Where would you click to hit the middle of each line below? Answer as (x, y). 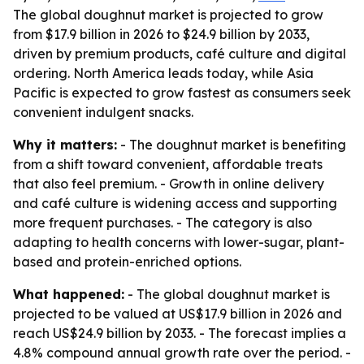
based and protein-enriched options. (127, 262)
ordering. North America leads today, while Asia (163, 73)
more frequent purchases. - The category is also (162, 223)
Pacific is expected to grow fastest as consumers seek (182, 93)
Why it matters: (65, 145)
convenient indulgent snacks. (103, 112)
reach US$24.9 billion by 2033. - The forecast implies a (180, 333)
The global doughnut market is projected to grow (168, 15)
